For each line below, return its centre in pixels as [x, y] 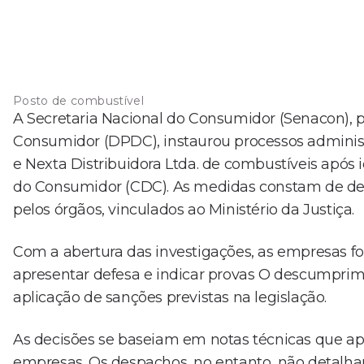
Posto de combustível [78, 100]
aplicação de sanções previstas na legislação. [170, 297]
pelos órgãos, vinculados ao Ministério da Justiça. [184, 209]
